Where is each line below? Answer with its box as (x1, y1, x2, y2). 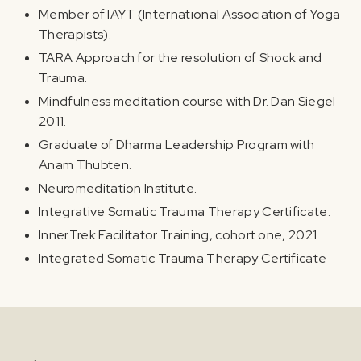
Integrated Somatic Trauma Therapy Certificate (39, 249, 327, 267)
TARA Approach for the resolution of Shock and (39, 48, 322, 66)
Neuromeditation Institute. (39, 179, 197, 197)
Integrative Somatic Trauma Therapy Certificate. (39, 202, 331, 220)
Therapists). (39, 25, 111, 43)
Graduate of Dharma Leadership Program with (39, 135, 315, 153)
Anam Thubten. (39, 156, 132, 173)
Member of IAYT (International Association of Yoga (39, 5, 341, 23)
